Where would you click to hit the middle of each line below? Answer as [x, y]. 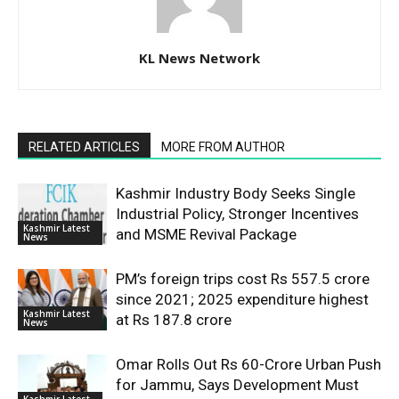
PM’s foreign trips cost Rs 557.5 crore [243, 279]
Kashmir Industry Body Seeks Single [236, 193]
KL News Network [199, 58]
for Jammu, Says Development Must [237, 385]
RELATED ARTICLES [84, 147]
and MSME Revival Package [206, 234]
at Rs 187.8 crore [174, 320]
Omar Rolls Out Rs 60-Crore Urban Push [248, 364]
